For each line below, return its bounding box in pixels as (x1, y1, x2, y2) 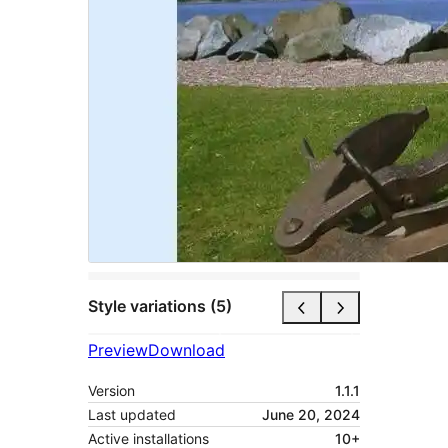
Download (148, 339, 225, 360)
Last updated (88, 405, 176, 423)
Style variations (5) (88, 296, 232, 317)
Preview (88, 339, 148, 360)
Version (88, 381, 135, 399)
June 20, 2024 (262, 405, 360, 423)
